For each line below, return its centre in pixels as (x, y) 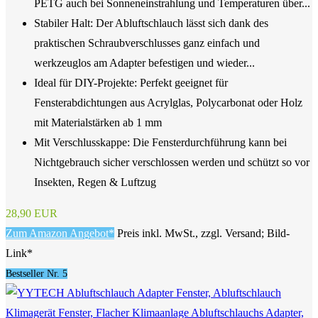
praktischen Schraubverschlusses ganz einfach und (147, 43)
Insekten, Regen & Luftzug (95, 182)
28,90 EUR (32, 214)
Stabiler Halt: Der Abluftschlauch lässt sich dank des (151, 23)
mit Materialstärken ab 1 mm (98, 123)
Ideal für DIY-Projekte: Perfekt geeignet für (131, 83)
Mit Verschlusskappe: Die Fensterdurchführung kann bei (160, 143)
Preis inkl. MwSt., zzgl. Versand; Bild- (203, 234)
